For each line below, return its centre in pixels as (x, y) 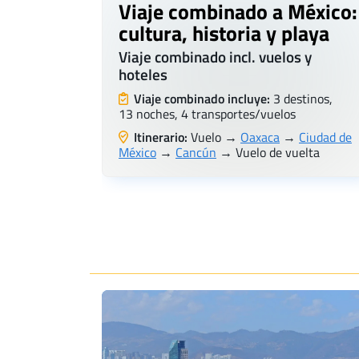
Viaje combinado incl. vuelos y (215, 57)
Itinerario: (159, 137)
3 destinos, (301, 99)
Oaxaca (260, 137)
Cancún (196, 153)
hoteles (143, 75)
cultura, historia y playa (224, 34)
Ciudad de (325, 137)
